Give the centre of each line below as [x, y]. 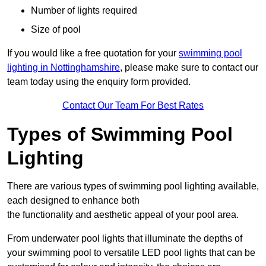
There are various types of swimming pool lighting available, [133, 186]
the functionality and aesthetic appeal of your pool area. [123, 215]
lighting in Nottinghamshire [64, 68]
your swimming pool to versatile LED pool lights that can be [131, 253]
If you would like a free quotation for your [93, 53]
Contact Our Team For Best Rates [133, 106]
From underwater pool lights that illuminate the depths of [125, 239]
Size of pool [56, 30]
